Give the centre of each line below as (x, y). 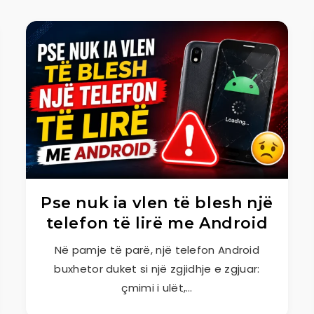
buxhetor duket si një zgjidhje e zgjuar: (157, 269)
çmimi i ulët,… (157, 288)
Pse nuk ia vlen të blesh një (157, 203)
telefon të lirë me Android (157, 223)
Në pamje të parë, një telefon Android (157, 250)
